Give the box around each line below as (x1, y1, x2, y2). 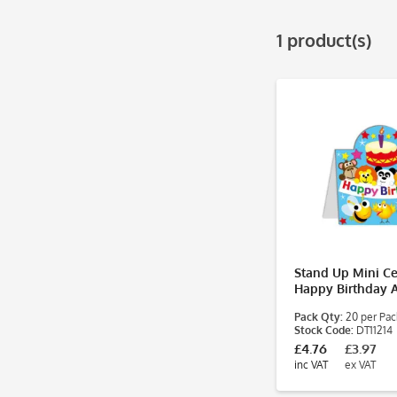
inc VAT (294, 358, 328, 371)
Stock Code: (294, 323, 354, 337)
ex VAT (345, 358, 376, 371)
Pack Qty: (294, 310, 343, 323)
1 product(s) (276, 28, 371, 51)
